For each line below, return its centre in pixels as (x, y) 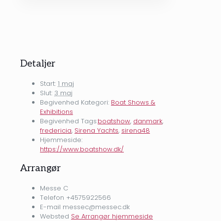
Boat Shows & (133, 102)
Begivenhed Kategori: (74, 102)
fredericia (56, 130)
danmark (148, 121)
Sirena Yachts (96, 130)
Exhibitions (56, 111)
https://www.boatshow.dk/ (82, 149)
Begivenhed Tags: (69, 121)
